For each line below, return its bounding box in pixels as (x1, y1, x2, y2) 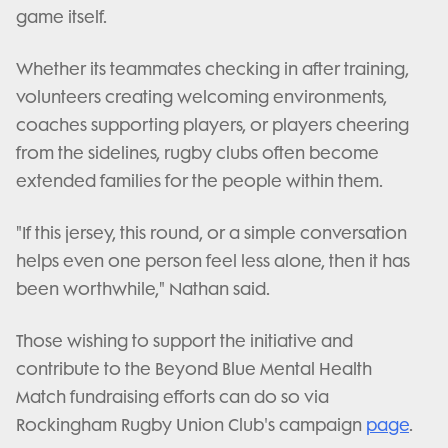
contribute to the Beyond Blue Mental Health (16, 359, 372, 379)
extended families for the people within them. (16, 171, 387, 191)
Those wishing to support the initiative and (16, 331, 353, 351)
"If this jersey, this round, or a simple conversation (16, 223, 407, 243)
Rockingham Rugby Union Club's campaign (16, 415, 366, 435)
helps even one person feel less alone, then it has (16, 251, 410, 271)
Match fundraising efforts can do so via (16, 387, 329, 407)
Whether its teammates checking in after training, (16, 59, 409, 79)
